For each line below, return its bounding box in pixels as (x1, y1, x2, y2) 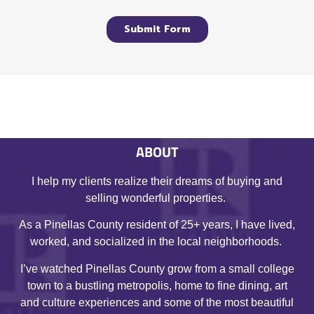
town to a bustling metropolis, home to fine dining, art (27, 279, 287, 292)
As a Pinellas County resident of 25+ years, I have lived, (19, 219, 295, 231)
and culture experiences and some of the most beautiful (20, 296, 294, 308)
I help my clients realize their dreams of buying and (32, 175, 282, 187)
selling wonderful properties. (86, 191, 228, 204)
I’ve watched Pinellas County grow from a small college (20, 262, 294, 275)
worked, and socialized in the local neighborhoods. (29, 235, 285, 248)
